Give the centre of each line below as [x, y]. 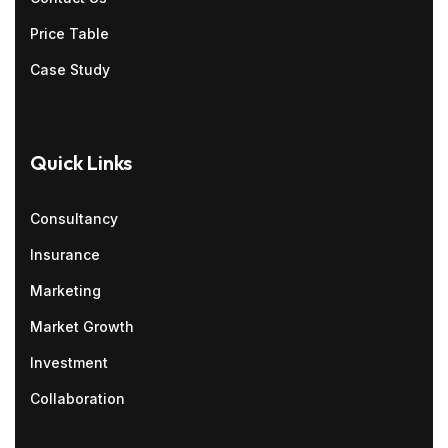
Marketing [65, 290]
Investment [69, 362]
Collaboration [77, 398]
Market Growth [82, 326]
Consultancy [74, 218]
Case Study [70, 69]
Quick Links [81, 162]
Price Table [69, 33]
